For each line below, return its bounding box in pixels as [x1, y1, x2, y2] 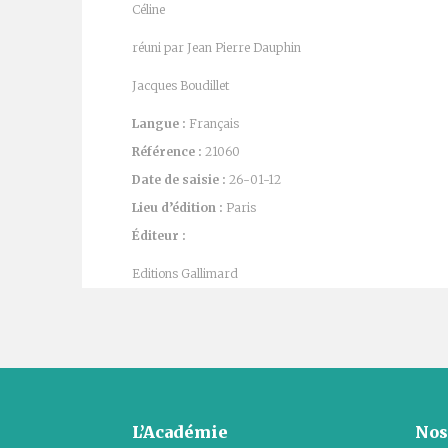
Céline [132, 2, 165, 17]
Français [189, 116, 239, 131]
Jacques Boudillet [132, 78, 229, 93]
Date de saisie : [132, 172, 229, 187]
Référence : [132, 144, 202, 159]
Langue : [132, 116, 189, 131]
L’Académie [132, 422, 228, 442]
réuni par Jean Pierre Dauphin [132, 40, 301, 55]
